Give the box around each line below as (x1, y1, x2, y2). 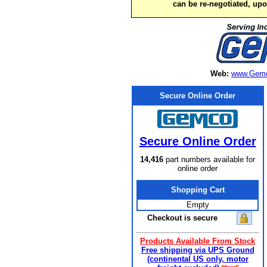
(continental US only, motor (147, 254, 249, 263)
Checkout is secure (147, 213, 218, 222)
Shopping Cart (170, 185, 225, 194)
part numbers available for (163, 155, 255, 164)
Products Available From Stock (140, 237, 255, 246)
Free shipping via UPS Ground (141, 246, 254, 254)
